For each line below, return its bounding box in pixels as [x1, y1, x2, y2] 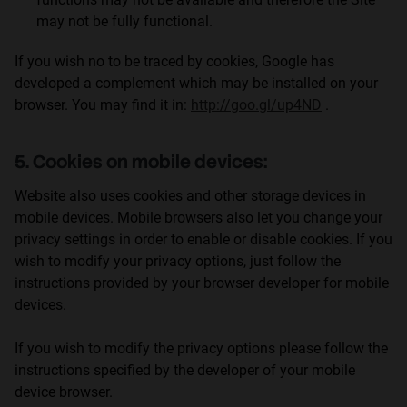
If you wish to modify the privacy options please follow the [15, 340, 388, 357]
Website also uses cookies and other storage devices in [15, 187, 366, 204]
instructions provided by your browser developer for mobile [15, 274, 389, 292]
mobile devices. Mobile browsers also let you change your [15, 209, 382, 226]
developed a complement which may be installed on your [15, 74, 378, 92]
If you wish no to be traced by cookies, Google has [15, 53, 334, 70]
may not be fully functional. [36, 13, 213, 30]
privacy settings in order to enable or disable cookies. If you [15, 231, 392, 248]
